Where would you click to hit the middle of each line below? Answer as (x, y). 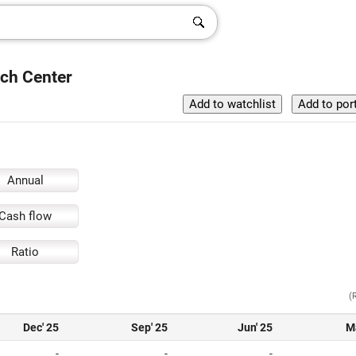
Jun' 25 (255, 327)
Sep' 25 (149, 327)
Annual (25, 180)
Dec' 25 (41, 327)
